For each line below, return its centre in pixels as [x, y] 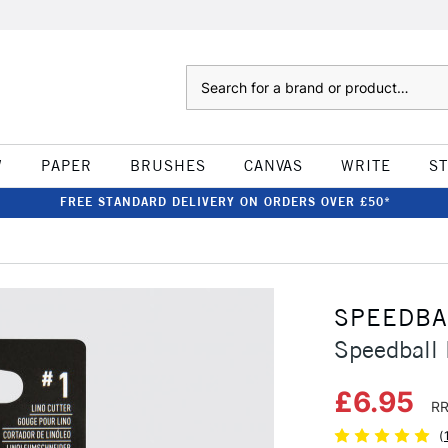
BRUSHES [167, 165]
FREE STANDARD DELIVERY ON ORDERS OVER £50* [225, 201]
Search [205, 75]
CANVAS [273, 165]
